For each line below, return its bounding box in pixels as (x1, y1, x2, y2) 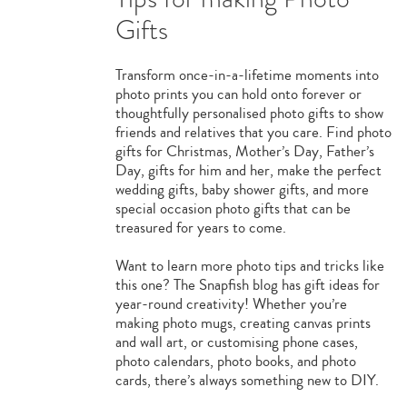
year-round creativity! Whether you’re (114, 293, 347, 315)
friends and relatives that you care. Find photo (114, 121, 392, 144)
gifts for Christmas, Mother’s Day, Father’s (114, 140, 374, 163)
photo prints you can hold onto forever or (114, 83, 362, 105)
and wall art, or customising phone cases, (114, 331, 358, 353)
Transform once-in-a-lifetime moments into (114, 64, 379, 86)
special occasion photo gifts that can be (114, 197, 351, 220)
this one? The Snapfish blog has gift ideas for (114, 273, 380, 296)
